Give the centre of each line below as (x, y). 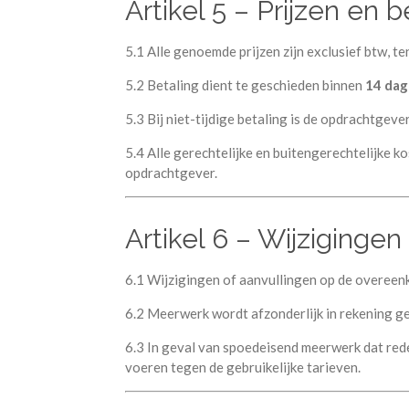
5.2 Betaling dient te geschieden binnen (245, 84)
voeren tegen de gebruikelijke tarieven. (243, 367)
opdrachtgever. (171, 172)
